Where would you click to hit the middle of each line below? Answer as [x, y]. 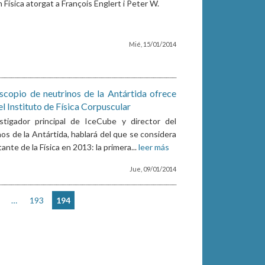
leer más [154, 147]
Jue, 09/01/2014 [153, 169]
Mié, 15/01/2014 [153, 44]
